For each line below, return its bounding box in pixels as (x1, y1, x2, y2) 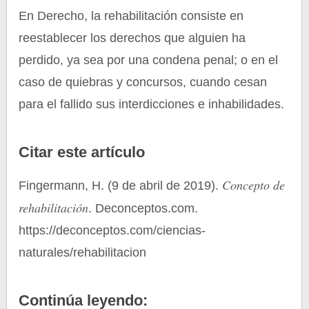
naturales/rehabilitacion (19, 246, 147, 259)
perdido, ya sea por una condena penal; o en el (19, 53, 279, 67)
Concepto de (222, 177, 286, 193)
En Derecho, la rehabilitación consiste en (19, 9, 244, 23)
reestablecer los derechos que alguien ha (19, 31, 246, 45)
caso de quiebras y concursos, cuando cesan (19, 75, 268, 89)
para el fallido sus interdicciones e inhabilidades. (19, 97, 285, 111)
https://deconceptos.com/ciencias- (19, 223, 206, 237)
